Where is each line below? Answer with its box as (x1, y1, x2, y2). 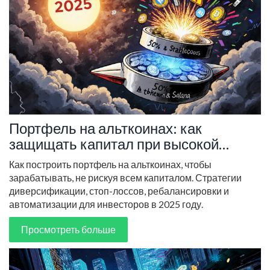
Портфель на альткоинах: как (9, 119, 202, 137)
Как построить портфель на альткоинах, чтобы (9, 159, 212, 171)
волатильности (9, 151, 108, 169)
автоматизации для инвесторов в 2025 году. (9, 198, 203, 210)
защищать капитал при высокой (9, 135, 219, 153)
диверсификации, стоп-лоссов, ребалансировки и (9, 185, 229, 197)
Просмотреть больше (21, 224, 116, 236)
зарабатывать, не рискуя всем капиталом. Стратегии (9, 172, 242, 184)
